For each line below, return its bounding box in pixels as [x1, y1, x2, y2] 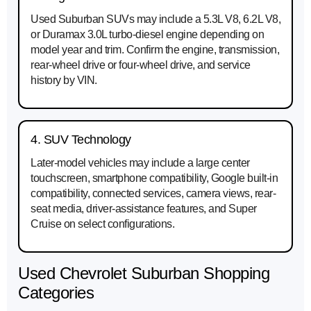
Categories [18, 283, 94, 303]
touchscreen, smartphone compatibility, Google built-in [31, 172, 278, 185]
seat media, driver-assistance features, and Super [31, 203, 257, 215]
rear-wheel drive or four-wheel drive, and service [31, 59, 251, 72]
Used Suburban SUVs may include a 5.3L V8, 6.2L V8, [31, 13, 280, 26]
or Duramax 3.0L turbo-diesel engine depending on [31, 28, 264, 41]
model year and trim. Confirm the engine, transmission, [31, 44, 279, 56]
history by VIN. [31, 74, 97, 87]
